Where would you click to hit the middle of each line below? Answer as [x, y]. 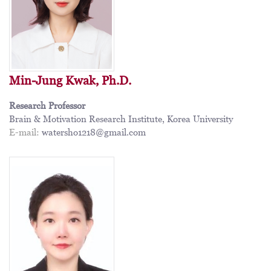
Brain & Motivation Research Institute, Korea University [121, 118]
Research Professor [47, 105]
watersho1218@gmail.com [94, 132]
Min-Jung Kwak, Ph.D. [70, 80]
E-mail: [24, 132]
